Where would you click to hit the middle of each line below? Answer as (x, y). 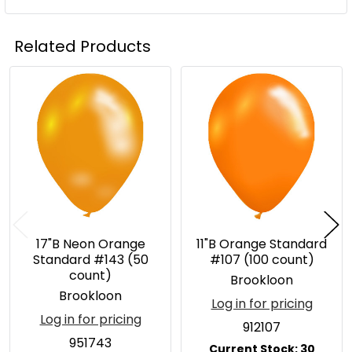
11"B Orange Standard (262, 244)
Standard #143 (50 (90, 260)
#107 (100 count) (262, 260)
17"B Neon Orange (90, 244)
